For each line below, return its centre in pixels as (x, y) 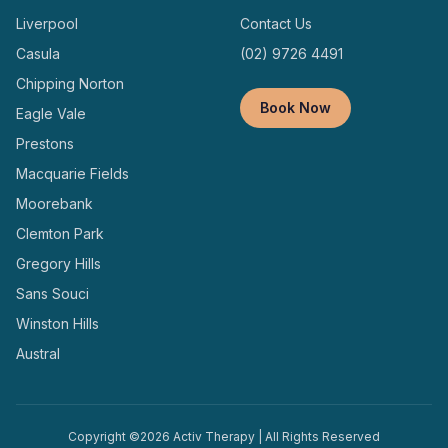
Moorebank (54, 203)
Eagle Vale (51, 113)
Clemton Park (60, 233)
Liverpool (47, 23)
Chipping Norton (70, 83)
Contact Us (276, 23)
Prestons (45, 143)
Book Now (295, 107)
